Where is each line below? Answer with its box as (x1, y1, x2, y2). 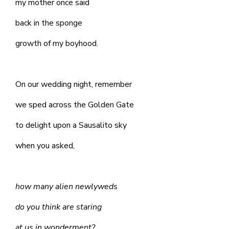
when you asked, (15, 140, 75, 151)
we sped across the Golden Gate (15, 99, 134, 110)
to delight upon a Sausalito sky (15, 120, 127, 131)
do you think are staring (15, 201, 102, 213)
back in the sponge (15, 17, 82, 29)
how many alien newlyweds (15, 181, 118, 192)
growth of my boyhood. (15, 38, 98, 49)
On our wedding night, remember (15, 79, 132, 90)
